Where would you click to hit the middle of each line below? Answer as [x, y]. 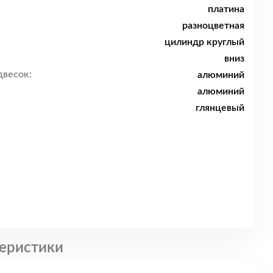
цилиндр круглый [204, 42]
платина [226, 9]
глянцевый [220, 108]
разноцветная [213, 25]
